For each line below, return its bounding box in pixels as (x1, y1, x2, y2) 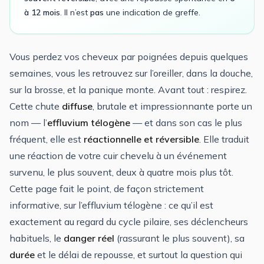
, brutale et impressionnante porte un (93, 100, 252, 112)
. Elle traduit (199, 133, 249, 145)
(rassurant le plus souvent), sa (114, 232, 245, 244)
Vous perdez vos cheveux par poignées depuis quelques (9, 51, 248, 62)
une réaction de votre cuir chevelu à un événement (9, 150, 227, 161)
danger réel (64, 232, 114, 244)
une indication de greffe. (104, 7, 200, 18)
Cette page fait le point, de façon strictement (9, 183, 204, 194)
